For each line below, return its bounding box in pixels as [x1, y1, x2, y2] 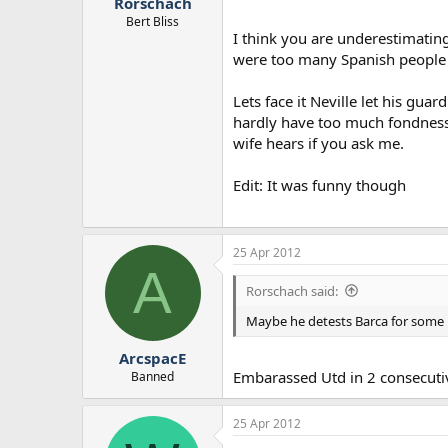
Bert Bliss [126, 13, 179, 31]
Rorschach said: [246, 281, 338, 300]
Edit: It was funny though [233, 175, 406, 196]
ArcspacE [119, 348, 186, 369]
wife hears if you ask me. [233, 133, 404, 154]
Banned [131, 368, 174, 386]
